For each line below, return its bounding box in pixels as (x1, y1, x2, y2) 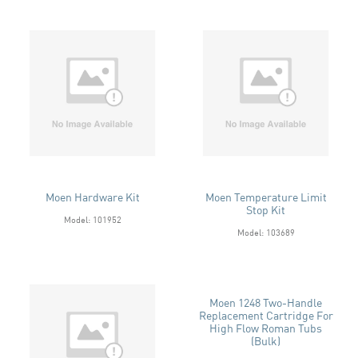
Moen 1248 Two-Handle (209, 295, 322, 309)
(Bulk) (251, 333, 280, 348)
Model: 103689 (237, 226, 295, 237)
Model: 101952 (63, 213, 121, 225)
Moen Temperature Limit (205, 189, 327, 204)
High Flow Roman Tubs (209, 320, 322, 335)
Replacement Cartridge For (198, 308, 333, 322)
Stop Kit (246, 202, 285, 217)
